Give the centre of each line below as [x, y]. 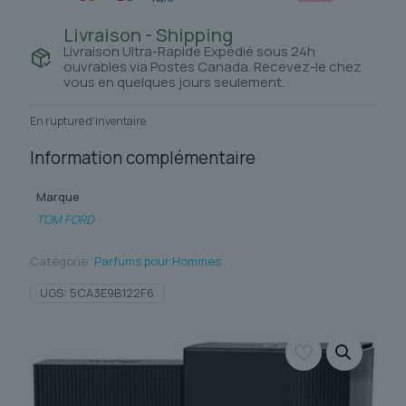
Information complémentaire [143, 158]
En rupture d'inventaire [88, 121]
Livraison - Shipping [148, 35]
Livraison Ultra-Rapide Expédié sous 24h [189, 52]
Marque [58, 196]
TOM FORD [65, 220]
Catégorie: [62, 261]
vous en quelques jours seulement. [174, 82]
